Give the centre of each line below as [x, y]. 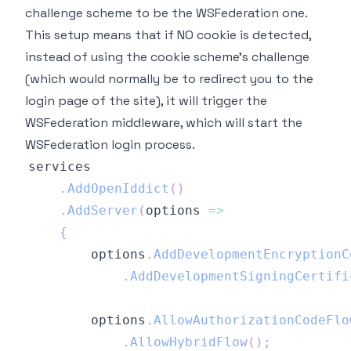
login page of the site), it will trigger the [146, 101]
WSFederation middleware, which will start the [164, 123]
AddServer [103, 211]
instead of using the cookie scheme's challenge [167, 57]
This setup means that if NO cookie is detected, [168, 35]
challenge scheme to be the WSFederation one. [166, 13]
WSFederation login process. [110, 145]
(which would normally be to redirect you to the [169, 79]
